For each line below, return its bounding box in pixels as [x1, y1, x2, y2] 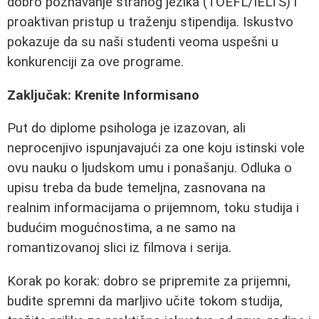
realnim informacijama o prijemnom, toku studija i [7, 200, 299, 216]
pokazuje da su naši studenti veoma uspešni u [7, 34, 278, 51]
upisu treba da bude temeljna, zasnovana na [7, 180, 266, 197]
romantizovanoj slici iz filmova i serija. [7, 240, 231, 256]
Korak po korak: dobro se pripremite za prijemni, [7, 273, 291, 290]
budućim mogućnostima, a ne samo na [7, 220, 236, 236]
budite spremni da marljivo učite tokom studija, [7, 293, 283, 310]
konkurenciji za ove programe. [7, 54, 184, 70]
